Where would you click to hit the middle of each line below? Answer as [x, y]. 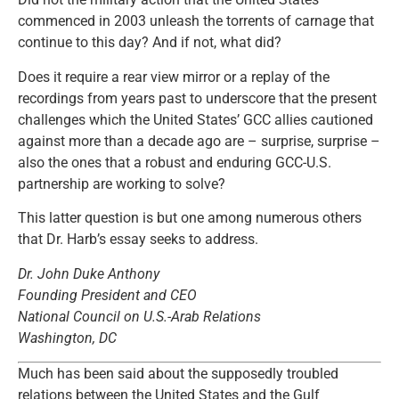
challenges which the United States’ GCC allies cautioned [195, 119]
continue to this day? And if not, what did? [150, 43]
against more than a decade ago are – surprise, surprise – [199, 141]
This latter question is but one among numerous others [190, 218]
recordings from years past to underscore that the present [197, 98]
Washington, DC [67, 338]
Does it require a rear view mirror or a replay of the [174, 77]
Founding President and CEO [107, 295]
